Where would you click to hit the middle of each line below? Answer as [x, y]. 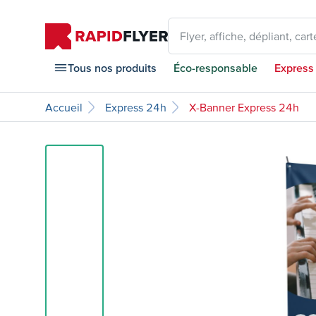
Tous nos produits [112, 68]
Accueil [64, 107]
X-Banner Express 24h [244, 107]
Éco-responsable [215, 68]
